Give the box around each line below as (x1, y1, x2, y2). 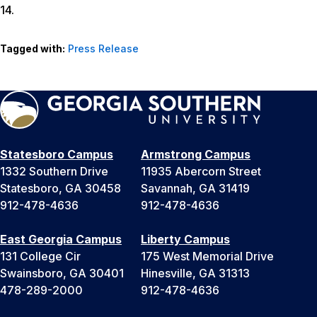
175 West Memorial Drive (141, 249, 274, 264)
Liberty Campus (141, 232, 230, 247)
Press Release (68, 42, 139, 55)
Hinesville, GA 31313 (141, 266, 250, 281)
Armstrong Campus (141, 147, 250, 162)
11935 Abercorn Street (141, 164, 261, 179)
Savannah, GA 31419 (141, 181, 250, 196)
